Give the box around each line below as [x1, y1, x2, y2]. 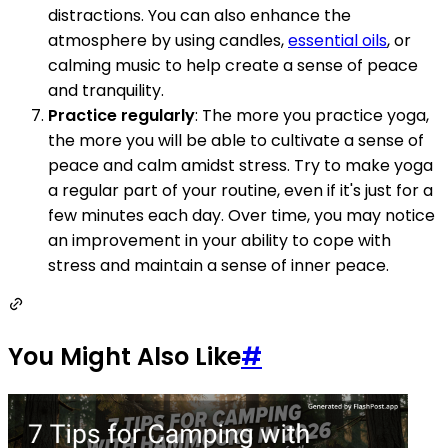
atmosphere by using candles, [48, 29, 288, 53]
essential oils [288, 29, 387, 53]
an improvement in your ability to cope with [48, 229, 391, 253]
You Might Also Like [8, 340, 241, 374]
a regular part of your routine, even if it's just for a [48, 179, 433, 203]
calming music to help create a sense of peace [48, 54, 418, 78]
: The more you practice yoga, [195, 104, 429, 128]
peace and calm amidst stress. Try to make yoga [48, 154, 433, 178]
